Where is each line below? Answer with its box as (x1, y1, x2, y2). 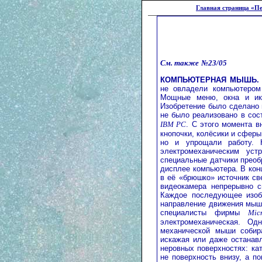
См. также (160, 58, 199, 67)
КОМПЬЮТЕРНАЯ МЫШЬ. (160, 75, 259, 85)
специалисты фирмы (160, 208, 248, 218)
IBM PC (160, 120, 187, 129)
